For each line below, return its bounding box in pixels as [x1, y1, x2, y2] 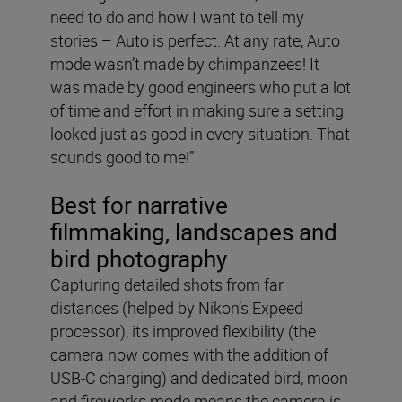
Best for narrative [50, 188, 228, 221]
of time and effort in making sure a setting [50, 99, 344, 121]
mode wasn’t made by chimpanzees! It [50, 52, 319, 74]
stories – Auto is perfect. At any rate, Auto [50, 29, 340, 51]
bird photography [50, 242, 227, 275]
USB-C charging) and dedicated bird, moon [50, 366, 348, 389]
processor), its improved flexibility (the [50, 319, 316, 342]
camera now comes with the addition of [50, 343, 328, 365]
